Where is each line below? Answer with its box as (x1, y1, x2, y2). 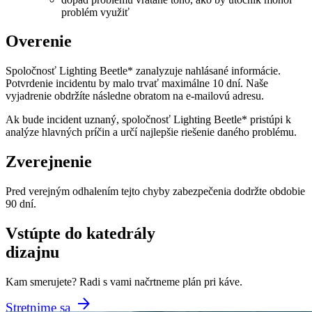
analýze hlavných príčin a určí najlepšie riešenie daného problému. (6, 126, 297, 139)
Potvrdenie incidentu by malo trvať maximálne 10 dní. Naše (6, 77, 268, 90)
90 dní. (6, 198, 36, 210)
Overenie (6, 32, 72, 51)
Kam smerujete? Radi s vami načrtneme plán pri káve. (6, 275, 242, 288)
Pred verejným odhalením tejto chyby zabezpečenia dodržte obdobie (6, 185, 305, 198)
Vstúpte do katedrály (6, 224, 155, 243)
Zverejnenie (6, 153, 92, 171)
